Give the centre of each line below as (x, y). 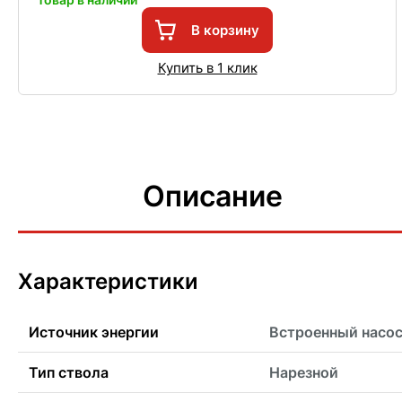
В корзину (225, 30)
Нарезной (304, 373)
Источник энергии (94, 332)
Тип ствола (69, 373)
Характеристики (108, 282)
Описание (213, 197)
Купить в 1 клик (207, 67)
